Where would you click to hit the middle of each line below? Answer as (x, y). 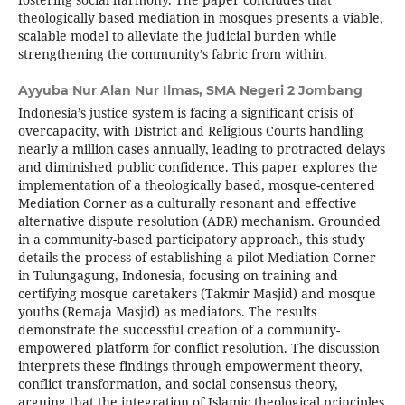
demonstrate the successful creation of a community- (179, 330)
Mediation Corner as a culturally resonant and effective (187, 203)
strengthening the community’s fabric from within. (172, 54)
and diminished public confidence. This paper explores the (198, 167)
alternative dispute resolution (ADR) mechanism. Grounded (199, 221)
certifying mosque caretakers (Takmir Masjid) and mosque (197, 294)
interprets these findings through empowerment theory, (190, 366)
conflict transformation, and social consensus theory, (178, 384)
